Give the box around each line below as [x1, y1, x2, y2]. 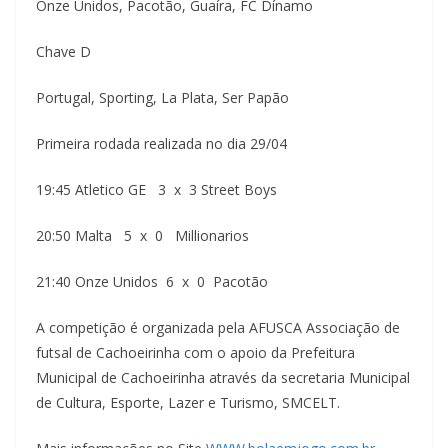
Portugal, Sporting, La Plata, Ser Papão [36, 87, 289, 107]
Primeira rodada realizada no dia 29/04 [36, 133, 287, 153]
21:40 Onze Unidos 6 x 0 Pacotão [36, 271, 268, 291]
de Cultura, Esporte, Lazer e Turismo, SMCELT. [36, 392, 340, 412]
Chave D [36, 41, 91, 61]
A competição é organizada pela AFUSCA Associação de [36, 317, 400, 337]
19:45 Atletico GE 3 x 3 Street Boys [36, 179, 277, 199]
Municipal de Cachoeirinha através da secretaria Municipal [36, 367, 410, 387]
